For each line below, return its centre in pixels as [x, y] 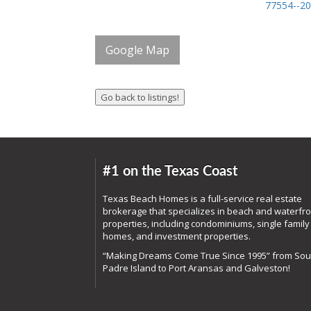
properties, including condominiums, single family [206, 224]
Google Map [137, 50]
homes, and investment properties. [177, 236]
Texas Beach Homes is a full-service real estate [202, 199]
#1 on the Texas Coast [170, 172]
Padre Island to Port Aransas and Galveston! [196, 268]
